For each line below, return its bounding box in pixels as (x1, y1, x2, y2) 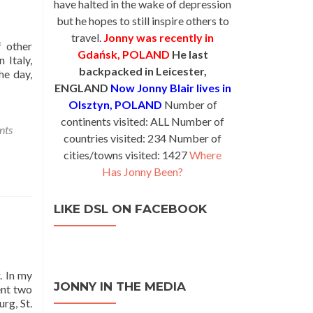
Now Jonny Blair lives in (110, 81, 231, 94)
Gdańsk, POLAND (77, 48, 170, 61)
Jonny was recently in (103, 31, 214, 44)
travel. (71, 31, 101, 44)
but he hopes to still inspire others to (56, 14, 229, 27)
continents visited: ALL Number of (61, 115, 224, 128)
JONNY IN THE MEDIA (54, 279, 186, 293)
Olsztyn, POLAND (68, 98, 162, 111)
